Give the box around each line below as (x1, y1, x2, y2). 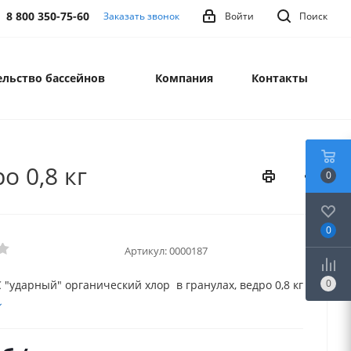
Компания (154, 71, 213, 85)
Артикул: (125, 243, 167, 258)
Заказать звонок (103, 9, 179, 23)
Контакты (251, 71, 308, 85)
